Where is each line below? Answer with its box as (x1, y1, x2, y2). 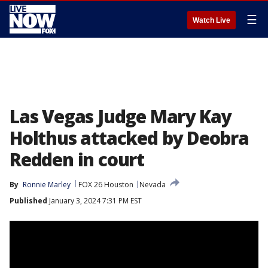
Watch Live (193, 16, 230, 25)
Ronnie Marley (23, 179, 71, 190)
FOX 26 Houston (78, 179, 133, 190)
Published (10, 196, 47, 206)
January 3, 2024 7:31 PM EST (47, 196, 142, 206)
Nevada (139, 179, 166, 190)
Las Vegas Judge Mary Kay (10, 104, 232, 129)
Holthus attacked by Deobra (10, 126, 249, 150)
